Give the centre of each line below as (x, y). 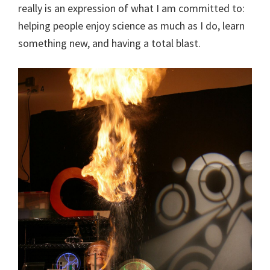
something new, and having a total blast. (109, 43)
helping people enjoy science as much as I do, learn (131, 26)
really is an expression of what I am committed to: (131, 8)
